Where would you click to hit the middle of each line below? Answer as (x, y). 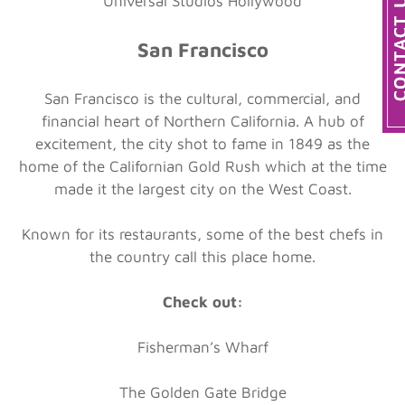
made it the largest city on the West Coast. (202, 188)
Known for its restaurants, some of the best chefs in (202, 234)
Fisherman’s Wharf (202, 347)
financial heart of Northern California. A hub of (202, 121)
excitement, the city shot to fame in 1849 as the (202, 143)
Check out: (202, 301)
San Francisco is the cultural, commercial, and (202, 98)
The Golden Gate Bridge (202, 392)
